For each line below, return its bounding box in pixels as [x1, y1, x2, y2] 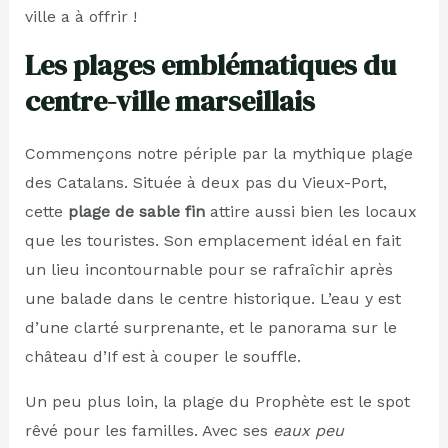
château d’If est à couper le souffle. [24, 346, 301, 366]
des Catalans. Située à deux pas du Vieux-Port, [24, 172, 387, 192]
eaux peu [272, 420, 344, 440]
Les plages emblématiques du [24, 45, 396, 84]
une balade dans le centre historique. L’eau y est [24, 288, 401, 308]
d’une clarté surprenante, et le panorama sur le [24, 317, 397, 337]
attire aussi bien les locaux [204, 201, 417, 221]
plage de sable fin [67, 201, 205, 221]
